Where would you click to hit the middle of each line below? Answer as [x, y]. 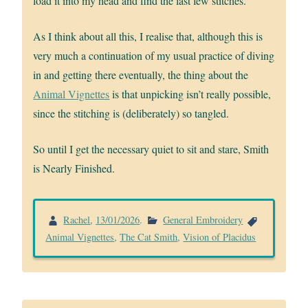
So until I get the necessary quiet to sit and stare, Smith [151, 148]
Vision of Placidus [220, 237]
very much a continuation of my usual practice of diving [154, 55]
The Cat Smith [149, 237]
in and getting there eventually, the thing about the [141, 74]
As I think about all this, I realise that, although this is [148, 36]
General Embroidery [203, 219]
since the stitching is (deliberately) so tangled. [131, 113]
